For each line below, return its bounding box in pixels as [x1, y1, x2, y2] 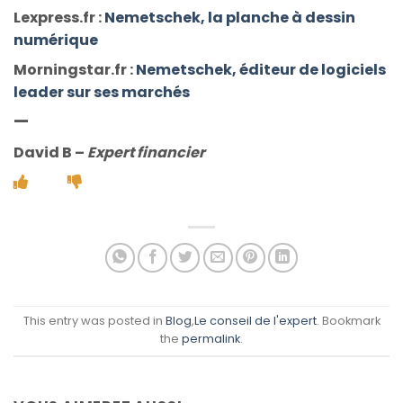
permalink [182, 331, 240, 347]
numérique [13, 30, 98, 51]
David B [13, 141, 75, 163]
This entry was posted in [22, 313, 166, 329]
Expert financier [87, 141, 205, 163]
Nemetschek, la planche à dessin [104, 7, 355, 29]
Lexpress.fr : [13, 7, 104, 29]
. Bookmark [316, 313, 381, 329]
